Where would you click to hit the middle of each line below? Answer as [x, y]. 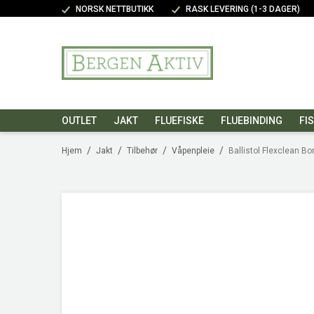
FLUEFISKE [179, 121]
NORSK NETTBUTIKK [115, 9]
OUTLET [79, 121]
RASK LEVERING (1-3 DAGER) [243, 9]
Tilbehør [142, 150]
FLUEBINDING [252, 121]
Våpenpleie [193, 150]
